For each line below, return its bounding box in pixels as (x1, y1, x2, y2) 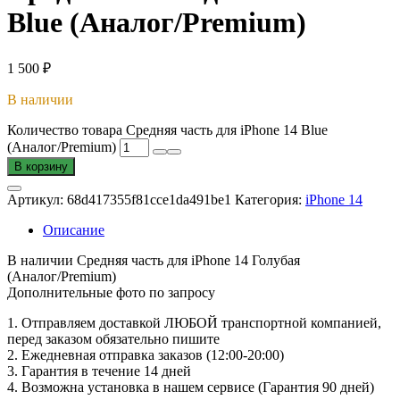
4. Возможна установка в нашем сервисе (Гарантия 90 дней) (7, 379, 374, 396)
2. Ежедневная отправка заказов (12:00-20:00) (7, 347, 284, 363)
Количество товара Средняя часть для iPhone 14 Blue (7, 122, 328, 138)
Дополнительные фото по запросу (7, 285, 215, 301)
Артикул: (7, 192, 67, 208)
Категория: (235, 192, 305, 208)
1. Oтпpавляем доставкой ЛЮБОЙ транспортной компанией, (7, 315, 381, 331)
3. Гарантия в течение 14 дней (7, 363, 191, 379)
